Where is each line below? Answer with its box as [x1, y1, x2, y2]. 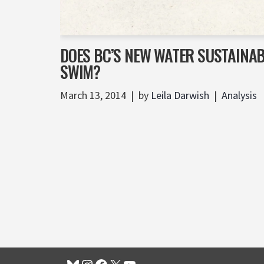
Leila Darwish [151, 88, 209, 103]
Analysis [222, 88, 257, 103]
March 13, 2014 [60, 88, 126, 103]
